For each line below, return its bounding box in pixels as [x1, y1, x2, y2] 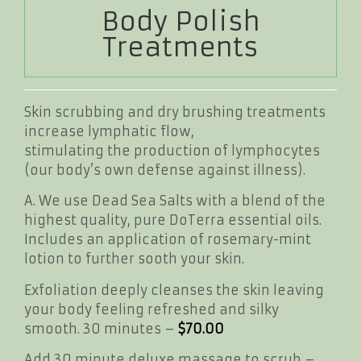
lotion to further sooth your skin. [24, 251, 244, 268]
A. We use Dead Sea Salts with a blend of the [24, 193, 326, 210]
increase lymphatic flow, [24, 122, 194, 139]
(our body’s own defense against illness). [24, 161, 305, 178]
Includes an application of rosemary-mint [24, 231, 311, 248]
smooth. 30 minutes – [24, 320, 178, 337]
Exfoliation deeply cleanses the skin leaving [24, 281, 324, 298]
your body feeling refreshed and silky [24, 301, 279, 317]
